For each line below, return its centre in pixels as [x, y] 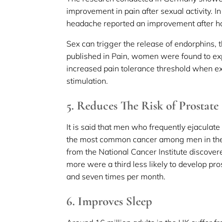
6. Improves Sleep [110, 201]
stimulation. [87, 81]
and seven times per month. [116, 176]
